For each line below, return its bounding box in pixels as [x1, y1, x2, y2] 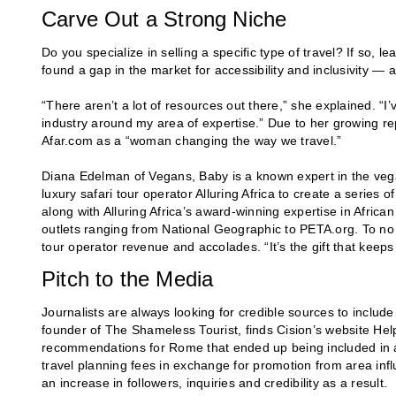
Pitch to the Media [42, 267, 214, 292]
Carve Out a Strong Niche [42, 7, 287, 32]
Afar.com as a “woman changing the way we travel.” [42, 133, 342, 148]
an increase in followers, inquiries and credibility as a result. [42, 376, 387, 391]
